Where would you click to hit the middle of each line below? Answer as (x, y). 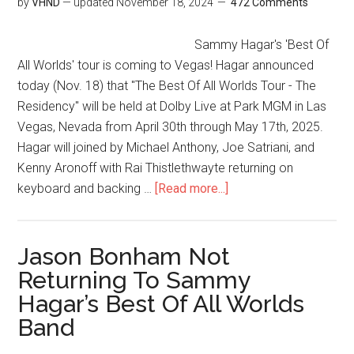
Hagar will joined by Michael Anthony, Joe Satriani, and (166, 147)
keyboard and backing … (87, 188)
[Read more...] (192, 188)
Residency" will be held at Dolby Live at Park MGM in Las (172, 106)
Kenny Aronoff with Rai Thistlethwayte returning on (156, 168)
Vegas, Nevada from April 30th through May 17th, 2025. (171, 127)
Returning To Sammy (134, 280)
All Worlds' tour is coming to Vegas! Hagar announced (166, 65)
